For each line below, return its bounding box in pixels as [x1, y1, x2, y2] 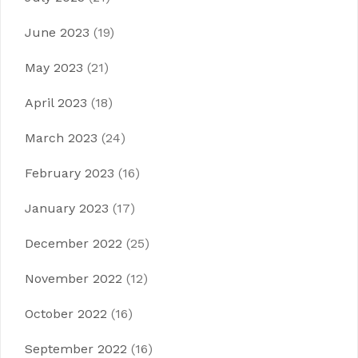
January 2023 [25, 201, 109, 216]
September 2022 [25, 341, 127, 356]
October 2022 [25, 306, 107, 321]
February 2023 [25, 165, 114, 181]
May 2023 [25, 60, 83, 75]
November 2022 [25, 271, 122, 286]
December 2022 [25, 236, 122, 251]
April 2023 [25, 95, 87, 110]
